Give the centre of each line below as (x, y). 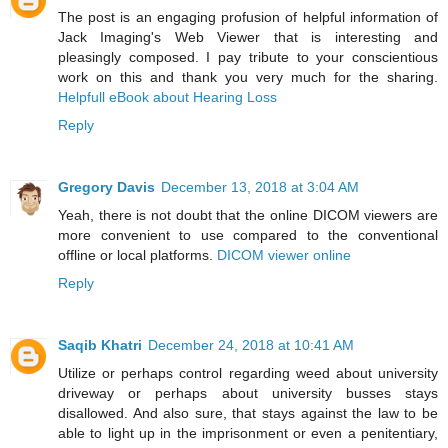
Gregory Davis (106, 186)
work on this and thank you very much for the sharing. (248, 76)
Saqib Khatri (100, 344)
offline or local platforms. (137, 254)
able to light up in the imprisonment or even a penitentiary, (248, 432)
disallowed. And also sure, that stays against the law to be (248, 412)
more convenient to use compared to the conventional (248, 234)
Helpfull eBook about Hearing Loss (167, 96)
